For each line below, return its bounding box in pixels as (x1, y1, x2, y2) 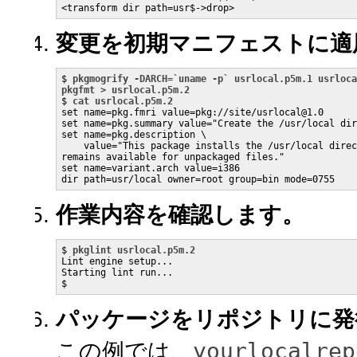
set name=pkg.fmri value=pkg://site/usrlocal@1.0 (61, 107, 324, 118)
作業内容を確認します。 (56, 202, 304, 227)
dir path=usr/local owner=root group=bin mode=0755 (61, 174, 335, 185)
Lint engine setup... (61, 256, 173, 267)
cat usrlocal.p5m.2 (73, 96, 173, 107)
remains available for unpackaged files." (61, 151, 284, 163)
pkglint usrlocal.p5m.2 (73, 245, 195, 256)
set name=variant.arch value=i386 (61, 163, 240, 174)
